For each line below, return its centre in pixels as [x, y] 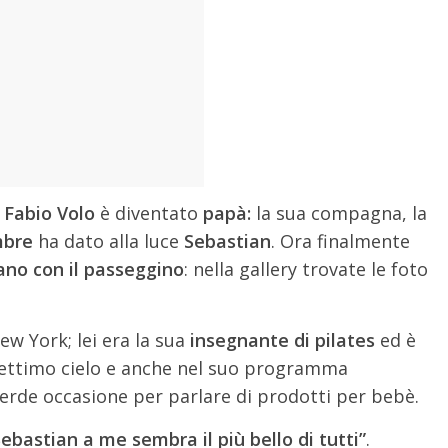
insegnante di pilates [282, 340]
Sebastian [227, 241]
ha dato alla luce [108, 241]
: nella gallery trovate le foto [306, 269]
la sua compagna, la [339, 213]
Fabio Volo [49, 213]
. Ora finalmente [340, 241]
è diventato [146, 213]
